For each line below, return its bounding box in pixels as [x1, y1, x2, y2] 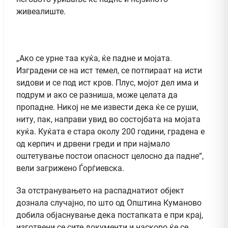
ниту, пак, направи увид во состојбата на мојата [16, 114, 201, 124]
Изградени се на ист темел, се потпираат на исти [16, 65, 202, 75]
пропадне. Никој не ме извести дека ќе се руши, [16, 102, 198, 112]
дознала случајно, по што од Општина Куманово [16, 197, 202, 208]
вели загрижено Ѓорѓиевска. [16, 163, 124, 173]
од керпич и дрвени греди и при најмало [16, 138, 170, 149]
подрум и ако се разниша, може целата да [16, 90, 178, 100]
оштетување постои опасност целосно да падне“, [16, 151, 204, 161]
